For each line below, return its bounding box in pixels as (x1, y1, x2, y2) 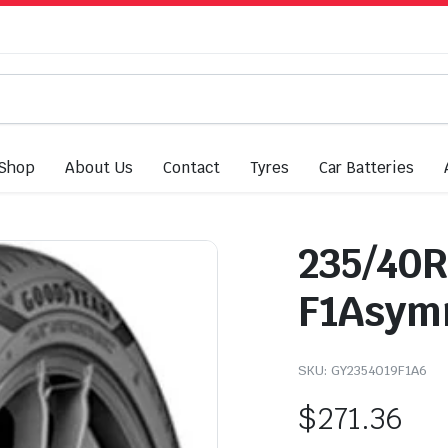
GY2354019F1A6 (331, 362, 427, 379)
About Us (65, 158, 134, 177)
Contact (163, 158, 220, 177)
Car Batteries (318, 158, 415, 177)
